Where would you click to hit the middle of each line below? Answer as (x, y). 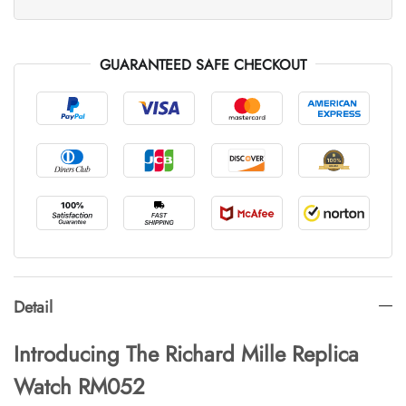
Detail (33, 307)
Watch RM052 (79, 386)
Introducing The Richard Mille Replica (186, 353)
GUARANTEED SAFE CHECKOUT (203, 64)
